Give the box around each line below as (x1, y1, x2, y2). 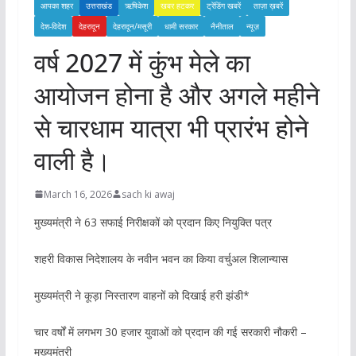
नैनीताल (210, 20, 234, 32)
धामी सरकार (164, 20, 198, 32)
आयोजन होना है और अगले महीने (33, 77, 319, 112)
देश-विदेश (40, 20, 66, 32)
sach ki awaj (121, 187, 175, 201)
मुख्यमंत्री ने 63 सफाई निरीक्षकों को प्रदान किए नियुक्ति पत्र (33, 214, 272, 230)
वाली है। (33, 142, 111, 177)
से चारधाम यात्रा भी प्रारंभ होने (33, 110, 308, 145)
